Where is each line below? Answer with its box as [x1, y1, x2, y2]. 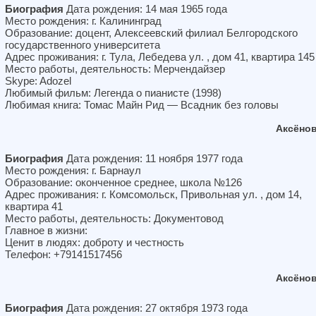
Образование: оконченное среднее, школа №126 [5, 176, 242, 188]
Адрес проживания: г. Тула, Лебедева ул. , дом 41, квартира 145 [5, 51, 315, 63]
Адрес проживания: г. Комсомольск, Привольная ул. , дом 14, [5, 188, 302, 200]
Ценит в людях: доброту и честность [5, 236, 184, 248]
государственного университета [5, 39, 160, 51]
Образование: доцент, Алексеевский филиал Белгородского [5, 27, 298, 39]
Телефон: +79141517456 [5, 248, 122, 260]
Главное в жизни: [5, 224, 87, 236]
